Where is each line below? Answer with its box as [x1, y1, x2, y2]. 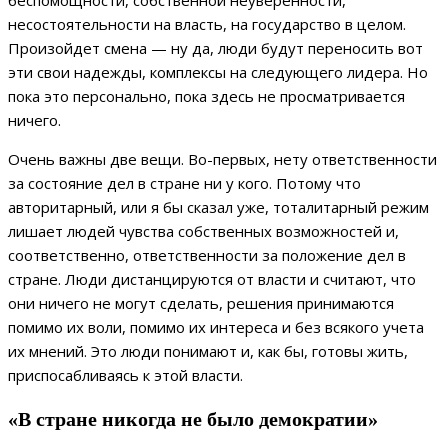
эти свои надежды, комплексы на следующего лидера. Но [8, 61, 428, 82]
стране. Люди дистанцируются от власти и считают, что [8, 268, 416, 289]
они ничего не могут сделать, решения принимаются [8, 292, 394, 313]
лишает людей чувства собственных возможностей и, [8, 220, 399, 241]
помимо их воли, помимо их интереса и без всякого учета [8, 316, 424, 337]
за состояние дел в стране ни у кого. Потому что [8, 172, 361, 193]
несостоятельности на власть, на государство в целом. [8, 13, 406, 34]
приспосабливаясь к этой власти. [8, 364, 243, 385]
